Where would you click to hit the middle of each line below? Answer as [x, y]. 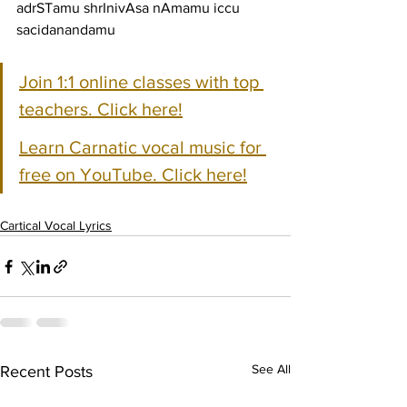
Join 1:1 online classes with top [141, 82]
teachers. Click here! [101, 109]
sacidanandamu [66, 30]
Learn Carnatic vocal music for [143, 147]
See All [271, 369]
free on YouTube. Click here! [133, 174]
